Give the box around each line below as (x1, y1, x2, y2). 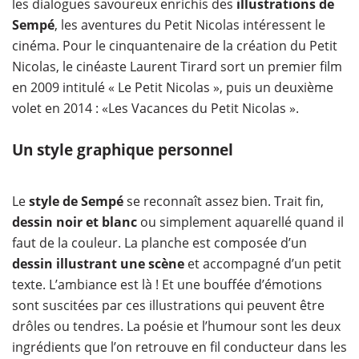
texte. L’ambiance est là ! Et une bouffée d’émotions (12, 276, 322, 293)
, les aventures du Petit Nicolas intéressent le (54, 16, 325, 34)
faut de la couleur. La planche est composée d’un (12, 234, 307, 252)
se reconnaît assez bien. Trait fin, (123, 192, 324, 210)
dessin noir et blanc (12, 213, 137, 231)
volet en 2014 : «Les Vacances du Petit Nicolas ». (12, 99, 299, 117)
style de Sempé (29, 192, 123, 210)
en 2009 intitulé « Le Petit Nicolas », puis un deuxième (12, 79, 333, 96)
